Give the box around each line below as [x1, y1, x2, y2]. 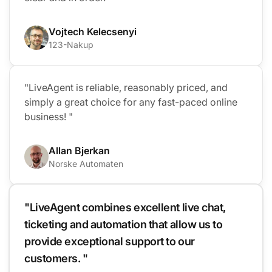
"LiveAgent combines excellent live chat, [24, 200, 226, 214]
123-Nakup [49, 39, 93, 50]
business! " [24, 110, 73, 123]
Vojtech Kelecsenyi [49, 25, 137, 38]
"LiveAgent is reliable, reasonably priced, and [24, 81, 228, 93]
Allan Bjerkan [49, 144, 110, 157]
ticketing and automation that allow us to [24, 217, 223, 231]
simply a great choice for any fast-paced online [24, 95, 237, 108]
